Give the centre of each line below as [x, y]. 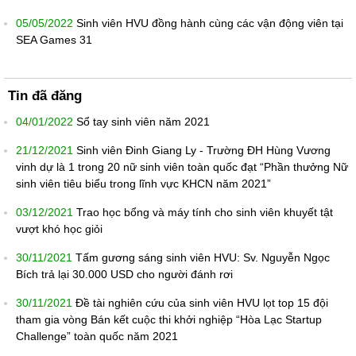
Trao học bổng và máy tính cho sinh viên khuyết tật [205, 213]
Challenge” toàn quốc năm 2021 [97, 337]
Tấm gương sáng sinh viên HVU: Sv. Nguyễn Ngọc [203, 258]
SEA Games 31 [54, 40]
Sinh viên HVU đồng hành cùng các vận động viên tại [210, 23]
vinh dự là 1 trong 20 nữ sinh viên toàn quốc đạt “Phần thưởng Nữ [182, 167]
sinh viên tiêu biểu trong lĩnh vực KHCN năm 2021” [143, 184]
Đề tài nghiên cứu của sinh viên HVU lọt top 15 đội [202, 303]
